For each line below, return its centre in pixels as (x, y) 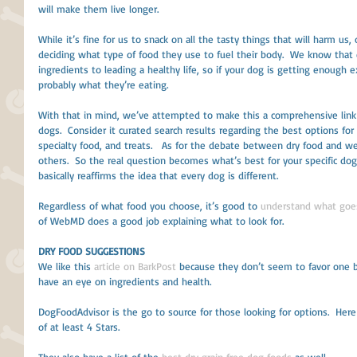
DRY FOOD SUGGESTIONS (92, 251)
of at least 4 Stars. (80, 327)
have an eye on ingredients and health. (125, 281)
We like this (66, 266)
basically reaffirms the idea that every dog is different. (160, 175)
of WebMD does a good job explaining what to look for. (163, 221)
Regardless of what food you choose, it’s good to (149, 206)
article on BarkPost (135, 266)
